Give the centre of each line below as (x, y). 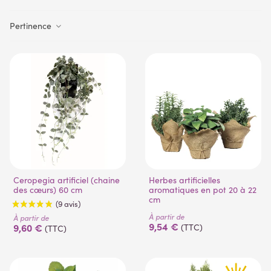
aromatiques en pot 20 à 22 (203, 190)
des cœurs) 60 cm (48, 190)
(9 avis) (74, 248)
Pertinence (32, 26)
